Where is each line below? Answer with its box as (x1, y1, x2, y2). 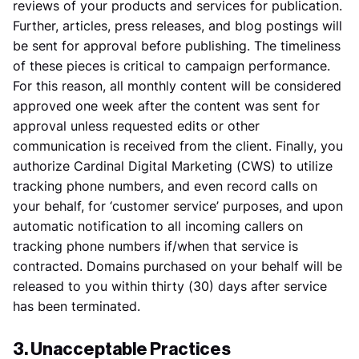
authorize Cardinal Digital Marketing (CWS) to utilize (13, 158, 333, 174)
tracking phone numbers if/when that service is (13, 238, 298, 254)
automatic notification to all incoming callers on (13, 218, 303, 234)
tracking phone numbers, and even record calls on (13, 178, 317, 194)
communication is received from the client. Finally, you (13, 138, 343, 154)
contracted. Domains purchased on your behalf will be (13, 258, 342, 274)
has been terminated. (13, 298, 140, 314)
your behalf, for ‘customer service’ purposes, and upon (13, 198, 343, 214)
